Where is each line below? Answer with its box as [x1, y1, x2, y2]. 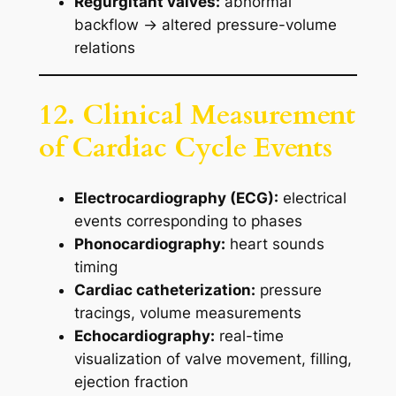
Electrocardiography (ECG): [73, 189, 278, 208]
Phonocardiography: [73, 235, 225, 254]
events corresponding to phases [73, 212, 302, 231]
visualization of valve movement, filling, [73, 350, 352, 369]
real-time [214, 327, 284, 346]
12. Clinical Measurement [38, 95, 355, 133]
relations [73, 39, 135, 57]
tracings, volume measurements [73, 304, 301, 323]
